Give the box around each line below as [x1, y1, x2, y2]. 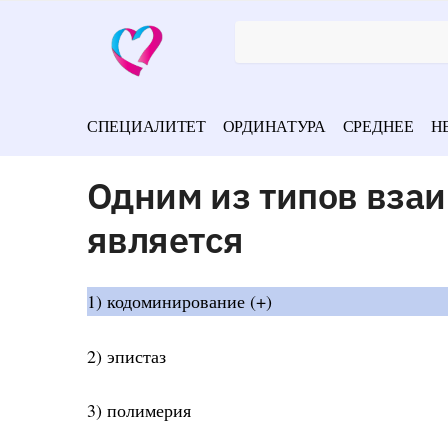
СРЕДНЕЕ [342, 115, 414, 136]
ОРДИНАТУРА [222, 115, 326, 136]
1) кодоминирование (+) [87, 289, 272, 314]
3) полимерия [87, 398, 191, 422]
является [87, 215, 244, 263]
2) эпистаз [87, 343, 166, 368]
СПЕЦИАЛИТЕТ [87, 115, 206, 136]
